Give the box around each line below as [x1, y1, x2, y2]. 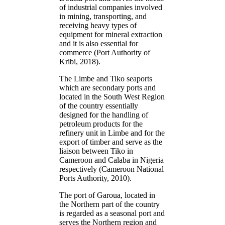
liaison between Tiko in [59, 146, 133, 155]
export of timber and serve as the [59, 137, 162, 146]
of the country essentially [59, 101, 138, 110]
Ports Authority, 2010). [59, 173, 132, 182]
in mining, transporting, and [59, 12, 147, 21]
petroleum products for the [59, 119, 143, 128]
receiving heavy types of [59, 21, 137, 30]
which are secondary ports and [59, 83, 156, 92]
